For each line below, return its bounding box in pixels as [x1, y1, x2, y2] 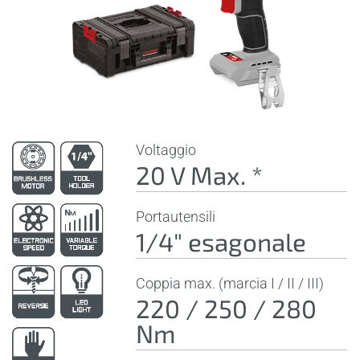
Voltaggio [136, 141, 197, 158]
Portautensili [136, 208, 216, 225]
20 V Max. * [136, 160, 264, 190]
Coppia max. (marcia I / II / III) [136, 275, 325, 292]
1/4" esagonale [136, 227, 307, 256]
